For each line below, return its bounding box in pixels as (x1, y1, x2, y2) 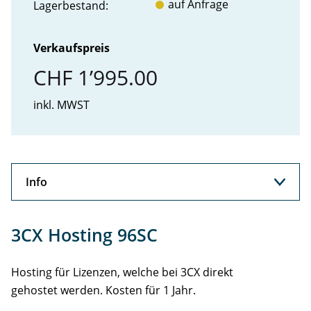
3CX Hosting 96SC (11, 223, 158, 247)
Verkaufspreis (33, 40, 110, 56)
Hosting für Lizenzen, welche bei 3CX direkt (11, 264, 233, 280)
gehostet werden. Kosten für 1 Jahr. (11, 283, 196, 299)
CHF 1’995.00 (33, 63, 158, 92)
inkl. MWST (33, 97, 90, 113)
